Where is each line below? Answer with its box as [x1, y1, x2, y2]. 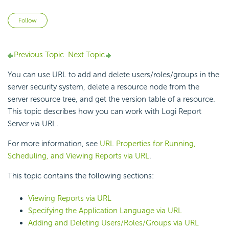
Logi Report [162, 107, 201, 117]
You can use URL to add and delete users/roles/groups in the [8, 70, 219, 80]
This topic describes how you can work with [8, 107, 162, 117]
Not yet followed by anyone [48, 14, 143, 24]
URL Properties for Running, [100, 139, 196, 149]
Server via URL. [8, 119, 58, 129]
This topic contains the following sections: [8, 171, 154, 181]
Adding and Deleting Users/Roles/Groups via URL [28, 218, 199, 228]
